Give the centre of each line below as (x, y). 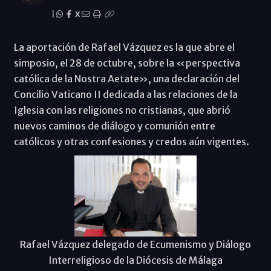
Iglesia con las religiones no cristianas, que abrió (122, 110)
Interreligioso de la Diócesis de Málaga (135, 260)
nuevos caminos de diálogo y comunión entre (114, 126)
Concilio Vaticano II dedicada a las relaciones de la (126, 94)
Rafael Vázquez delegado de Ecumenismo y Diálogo (135, 245)
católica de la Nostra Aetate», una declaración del (126, 78)
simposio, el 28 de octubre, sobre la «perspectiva (127, 63)
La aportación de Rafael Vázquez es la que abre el (124, 47)
